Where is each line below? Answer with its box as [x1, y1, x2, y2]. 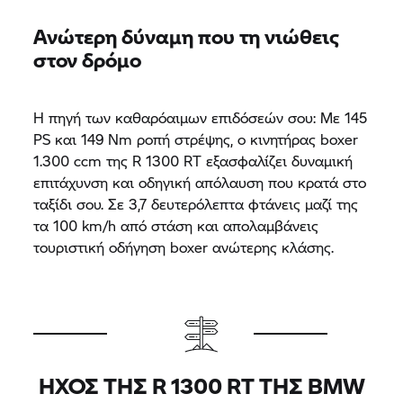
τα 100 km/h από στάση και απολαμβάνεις [33, 214, 319, 236]
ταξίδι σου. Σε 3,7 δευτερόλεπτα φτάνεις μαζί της [33, 193, 359, 214]
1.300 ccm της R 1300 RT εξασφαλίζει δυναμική [33, 149, 354, 171]
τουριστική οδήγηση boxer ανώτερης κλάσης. [33, 236, 335, 257]
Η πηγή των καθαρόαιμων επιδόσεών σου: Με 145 [33, 106, 368, 128]
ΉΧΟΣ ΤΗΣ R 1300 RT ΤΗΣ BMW [38, 369, 365, 401]
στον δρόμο [33, 44, 142, 74]
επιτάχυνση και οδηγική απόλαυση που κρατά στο [33, 171, 367, 193]
